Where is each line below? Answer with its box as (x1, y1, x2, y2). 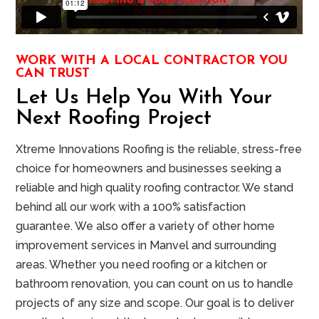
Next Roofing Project (16, 108, 212, 130)
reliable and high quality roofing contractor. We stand (16, 181, 294, 195)
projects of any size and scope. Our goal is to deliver (16, 296, 295, 310)
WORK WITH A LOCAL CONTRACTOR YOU (16, 54, 288, 68)
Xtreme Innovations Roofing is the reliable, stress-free (16, 142, 303, 157)
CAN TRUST (16, 67, 90, 81)
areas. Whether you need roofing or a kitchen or (16, 258, 268, 272)
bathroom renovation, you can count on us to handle (16, 277, 294, 291)
